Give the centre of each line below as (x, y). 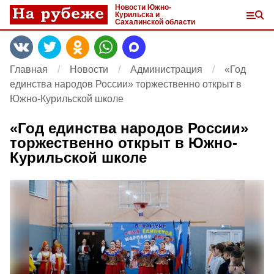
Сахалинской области (155, 22)
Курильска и (137, 15)
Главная (29, 69)
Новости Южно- (143, 7)
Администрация (166, 69)
